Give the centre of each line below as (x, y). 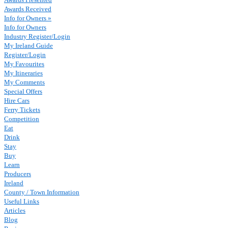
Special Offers (23, 91)
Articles (15, 210)
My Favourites (24, 64)
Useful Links (22, 201)
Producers (18, 174)
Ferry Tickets (22, 110)
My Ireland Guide (28, 46)
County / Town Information (42, 192)
